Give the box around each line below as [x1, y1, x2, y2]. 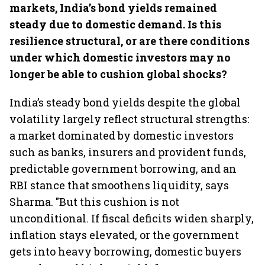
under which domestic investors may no [9, 50, 231, 64]
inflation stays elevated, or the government [9, 228, 239, 242]
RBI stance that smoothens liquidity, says [9, 178, 229, 192]
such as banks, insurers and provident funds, [9, 145, 246, 159]
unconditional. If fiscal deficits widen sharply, [9, 211, 254, 225]
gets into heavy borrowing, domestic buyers [9, 244, 241, 258]
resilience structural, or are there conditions [9, 34, 250, 48]
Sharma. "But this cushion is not [9, 195, 179, 209]
